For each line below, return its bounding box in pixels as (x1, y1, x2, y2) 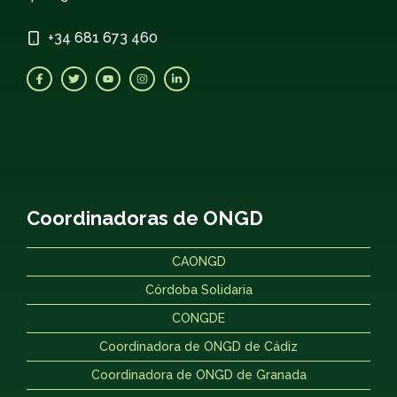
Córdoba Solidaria (144, 283, 253, 298)
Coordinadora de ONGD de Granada (90, 368, 307, 383)
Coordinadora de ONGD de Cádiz (99, 339, 298, 354)
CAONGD (171, 254, 226, 269)
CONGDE (172, 311, 225, 326)
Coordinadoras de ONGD (27, 206, 263, 230)
